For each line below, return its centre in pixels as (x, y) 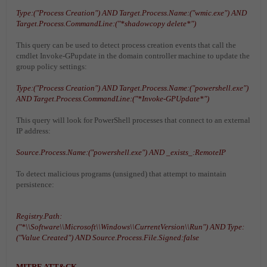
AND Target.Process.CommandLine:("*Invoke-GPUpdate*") (113, 99)
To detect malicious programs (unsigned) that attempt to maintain (121, 174)
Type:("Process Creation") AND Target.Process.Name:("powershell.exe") (132, 88)
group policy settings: (52, 67)
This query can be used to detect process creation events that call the (126, 45)
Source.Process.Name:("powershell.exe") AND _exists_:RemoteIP (121, 153)
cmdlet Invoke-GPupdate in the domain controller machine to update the (133, 56)
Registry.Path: (39, 216)
